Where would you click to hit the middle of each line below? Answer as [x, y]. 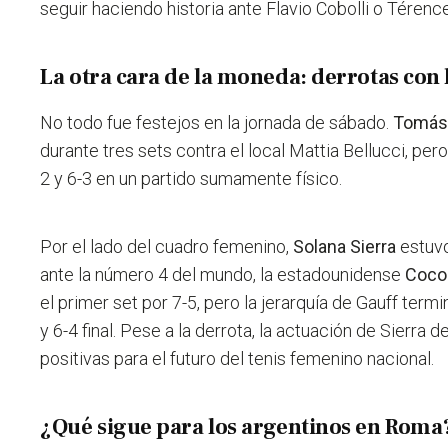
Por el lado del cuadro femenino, [167, 247]
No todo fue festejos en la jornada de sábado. [217, 123]
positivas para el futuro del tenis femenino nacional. [237, 359]
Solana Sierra [345, 247]
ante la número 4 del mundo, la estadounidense [223, 275]
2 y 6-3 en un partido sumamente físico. [191, 179]
